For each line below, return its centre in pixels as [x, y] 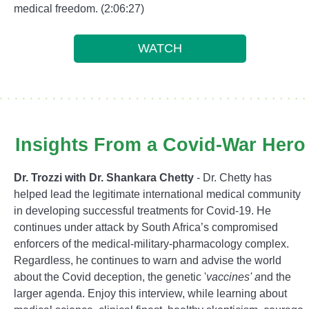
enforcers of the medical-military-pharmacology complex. [151, 244]
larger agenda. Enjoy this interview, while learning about [150, 293]
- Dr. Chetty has [233, 178]
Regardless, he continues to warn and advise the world [148, 260]
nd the [276, 277]
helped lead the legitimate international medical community [157, 194]
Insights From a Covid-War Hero [160, 145]
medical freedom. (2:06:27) [79, 9]
